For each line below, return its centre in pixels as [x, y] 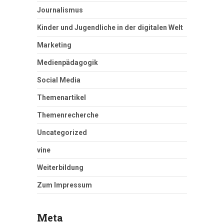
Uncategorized [62, 133]
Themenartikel [61, 98]
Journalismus [60, 10]
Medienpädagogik [67, 63]
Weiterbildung [60, 168]
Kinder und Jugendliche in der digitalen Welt [110, 28]
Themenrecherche [68, 115]
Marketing [54, 45]
